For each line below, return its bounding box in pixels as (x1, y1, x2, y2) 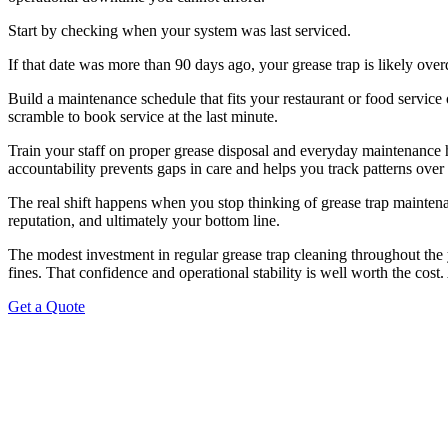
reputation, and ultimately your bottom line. (8, 212, 280, 230)
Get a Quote (8, 298, 85, 316)
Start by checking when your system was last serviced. (8, 22, 351, 40)
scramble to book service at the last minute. (8, 108, 278, 126)
